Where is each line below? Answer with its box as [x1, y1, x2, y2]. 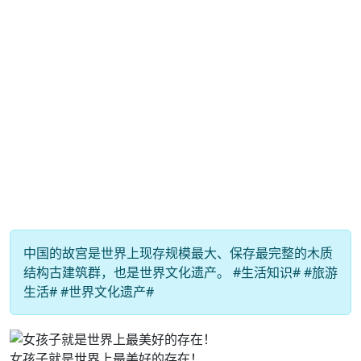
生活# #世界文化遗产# [23, 283, 154, 301]
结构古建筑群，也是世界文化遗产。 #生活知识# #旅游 [23, 263, 338, 281]
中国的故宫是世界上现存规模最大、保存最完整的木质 [23, 244, 333, 262]
